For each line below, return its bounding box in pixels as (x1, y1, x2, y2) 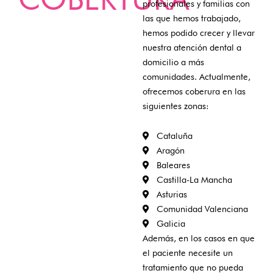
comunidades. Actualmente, (143, 71, 250, 82)
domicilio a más (143, 56, 204, 67)
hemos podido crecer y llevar (143, 27, 255, 38)
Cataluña (156, 130, 193, 141)
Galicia (156, 218, 185, 229)
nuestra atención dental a (143, 41, 241, 52)
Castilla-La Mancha (156, 174, 232, 185)
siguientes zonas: (143, 100, 209, 111)
